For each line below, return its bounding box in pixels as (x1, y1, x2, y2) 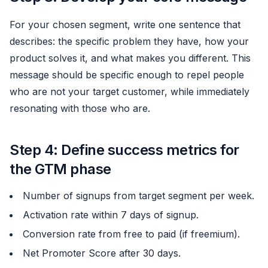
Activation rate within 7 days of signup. (23, 209, 199, 221)
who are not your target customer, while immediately (10, 86, 249, 98)
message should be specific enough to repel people (10, 69, 244, 81)
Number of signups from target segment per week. (23, 190, 254, 202)
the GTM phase (10, 160, 111, 178)
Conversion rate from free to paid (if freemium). (23, 228, 240, 240)
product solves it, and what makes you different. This (10, 52, 251, 64)
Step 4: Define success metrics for (10, 141, 239, 159)
